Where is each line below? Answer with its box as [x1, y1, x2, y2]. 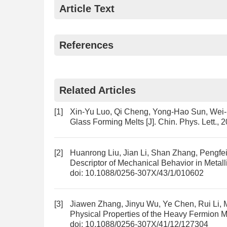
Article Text [59, 3, 115, 14]
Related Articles [59, 85, 136, 96]
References [59, 40, 113, 51]
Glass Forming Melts [70, 118, 144, 126]
